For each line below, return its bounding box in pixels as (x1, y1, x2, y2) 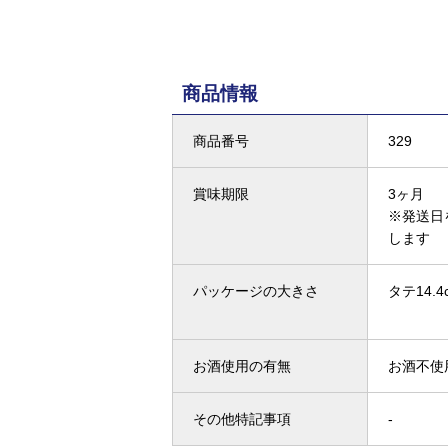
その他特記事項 (193, 411, 291, 427)
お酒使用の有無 (193, 358, 291, 374)
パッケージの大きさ (193, 283, 319, 299)
